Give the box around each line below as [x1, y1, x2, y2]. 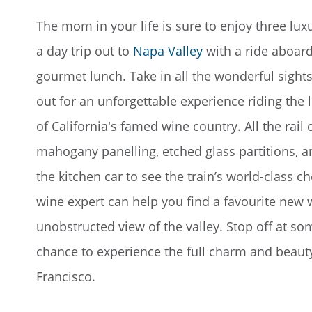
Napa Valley [133, 42, 203, 59]
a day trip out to [36, 42, 133, 59]
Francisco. [36, 268, 95, 285]
